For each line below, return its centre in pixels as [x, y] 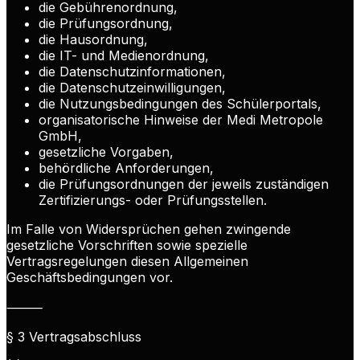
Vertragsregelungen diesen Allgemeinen [127, 262]
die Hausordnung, [93, 40]
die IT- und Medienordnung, [124, 56]
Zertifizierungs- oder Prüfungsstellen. [153, 200]
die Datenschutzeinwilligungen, [132, 88]
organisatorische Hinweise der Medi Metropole [181, 120]
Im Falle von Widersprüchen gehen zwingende [149, 229]
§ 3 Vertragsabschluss [74, 337]
